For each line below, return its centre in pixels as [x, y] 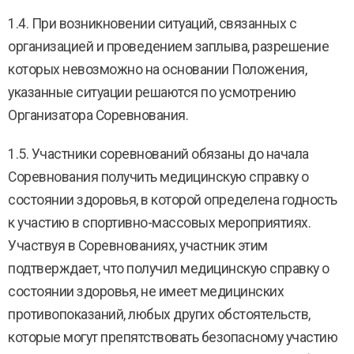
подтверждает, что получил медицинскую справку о [169, 269]
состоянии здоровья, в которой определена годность [173, 200]
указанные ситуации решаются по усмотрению [152, 92]
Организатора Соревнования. [98, 115]
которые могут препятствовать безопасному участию [173, 337]
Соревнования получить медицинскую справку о [158, 177]
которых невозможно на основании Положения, [157, 70]
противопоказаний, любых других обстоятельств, [159, 314]
